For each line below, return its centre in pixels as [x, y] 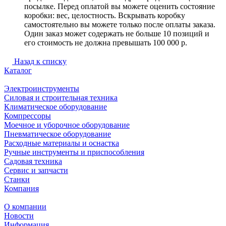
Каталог [18, 70]
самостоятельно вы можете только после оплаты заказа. [120, 24]
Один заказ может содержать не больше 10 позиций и [117, 33]
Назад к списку [40, 61]
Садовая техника [33, 161]
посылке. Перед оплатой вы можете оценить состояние [120, 6]
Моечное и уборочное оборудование [67, 125]
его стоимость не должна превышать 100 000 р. [106, 42]
